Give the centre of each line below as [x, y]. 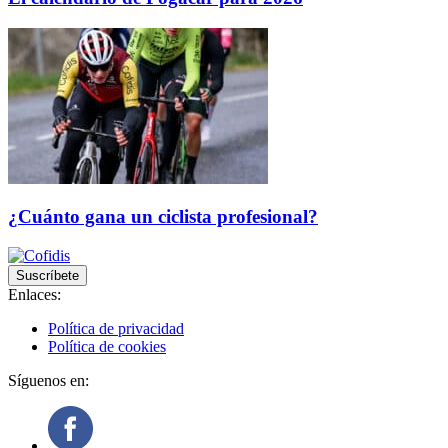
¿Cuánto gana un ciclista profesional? [163, 217]
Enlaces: [34, 295]
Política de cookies [107, 347]
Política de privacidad [116, 329]
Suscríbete [47, 276]
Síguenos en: [48, 381]
